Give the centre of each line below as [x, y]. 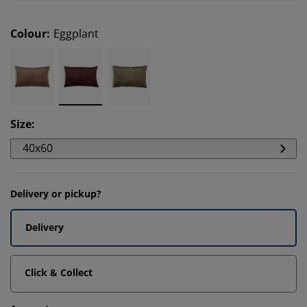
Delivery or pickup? [56, 194]
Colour [28, 34]
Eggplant [76, 34]
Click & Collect [59, 272]
